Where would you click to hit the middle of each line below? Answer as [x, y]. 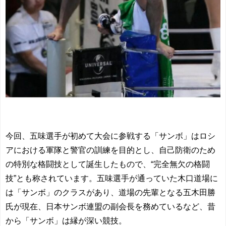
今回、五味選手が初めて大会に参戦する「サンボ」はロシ [110, 136]
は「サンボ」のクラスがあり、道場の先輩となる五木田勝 [110, 193]
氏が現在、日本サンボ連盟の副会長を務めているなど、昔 [110, 207]
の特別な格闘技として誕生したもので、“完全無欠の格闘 [108, 164]
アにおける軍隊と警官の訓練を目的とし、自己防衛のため [110, 150]
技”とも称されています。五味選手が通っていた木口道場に [112, 179]
